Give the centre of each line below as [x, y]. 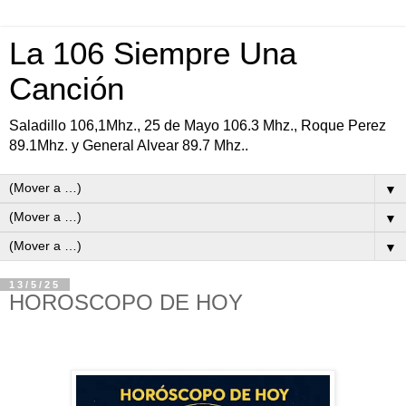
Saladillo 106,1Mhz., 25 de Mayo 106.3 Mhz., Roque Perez [198, 126]
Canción [67, 89]
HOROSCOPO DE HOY [126, 302]
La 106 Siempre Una [153, 53]
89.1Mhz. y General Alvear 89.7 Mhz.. [129, 145]
